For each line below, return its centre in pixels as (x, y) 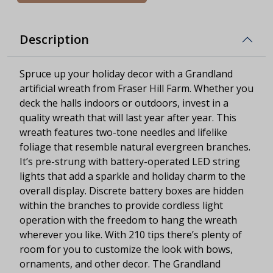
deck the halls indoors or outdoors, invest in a (124, 103)
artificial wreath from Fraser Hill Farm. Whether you (136, 88)
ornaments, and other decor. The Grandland (120, 264)
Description (54, 39)
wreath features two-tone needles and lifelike (123, 132)
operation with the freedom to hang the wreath (128, 220)
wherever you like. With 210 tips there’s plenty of (131, 234)
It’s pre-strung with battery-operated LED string (130, 161)
